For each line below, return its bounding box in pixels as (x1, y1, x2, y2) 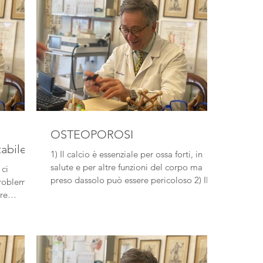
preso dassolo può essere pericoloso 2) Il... (204, 174, 215, 186)
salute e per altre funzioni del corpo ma (50, 161, 203, 173)
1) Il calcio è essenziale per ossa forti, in (50, 149, 60, 160)
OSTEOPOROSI (50, 127, 133, 141)
